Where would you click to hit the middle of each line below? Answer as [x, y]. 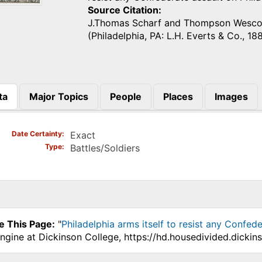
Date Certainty [37, 133]
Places [178, 97]
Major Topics [58, 97]
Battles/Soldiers [105, 148]
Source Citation [123, 10]
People [125, 97]
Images [231, 97]
